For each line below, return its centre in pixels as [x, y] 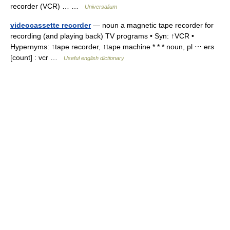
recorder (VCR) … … [47, 6]
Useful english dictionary [94, 58]
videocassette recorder [51, 25]
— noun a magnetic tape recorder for [152, 25]
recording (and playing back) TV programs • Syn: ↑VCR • [102, 36]
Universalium [101, 7]
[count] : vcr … [37, 57]
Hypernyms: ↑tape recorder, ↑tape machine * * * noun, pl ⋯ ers [112, 47]
